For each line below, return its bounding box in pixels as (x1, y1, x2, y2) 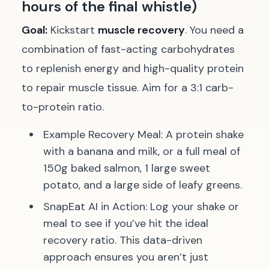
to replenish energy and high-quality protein (22, 61, 244, 76)
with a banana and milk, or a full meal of (43, 144, 240, 159)
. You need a (185, 23, 244, 37)
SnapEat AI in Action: (43, 199, 147, 214)
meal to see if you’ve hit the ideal (43, 216, 208, 231)
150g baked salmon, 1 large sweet (43, 161, 210, 175)
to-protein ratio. (22, 100, 104, 114)
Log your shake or (147, 199, 239, 214)
